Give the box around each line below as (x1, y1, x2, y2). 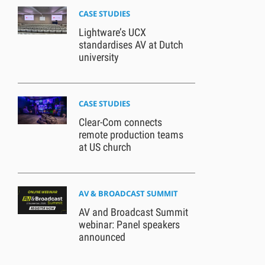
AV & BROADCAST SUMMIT (78, 188, 178, 199)
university (78, 50, 119, 63)
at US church (78, 140, 131, 153)
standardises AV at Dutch (78, 38, 183, 51)
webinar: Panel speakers (78, 218, 180, 231)
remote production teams (78, 128, 183, 141)
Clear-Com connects (78, 115, 162, 128)
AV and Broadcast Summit (78, 205, 188, 218)
